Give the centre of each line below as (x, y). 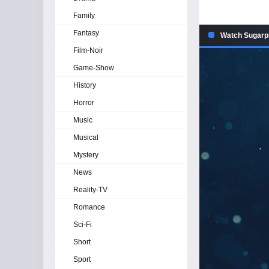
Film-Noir (88, 50)
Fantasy (86, 33)
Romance (89, 207)
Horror (84, 103)
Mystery (86, 155)
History (85, 85)
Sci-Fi (83, 225)
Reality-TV (90, 190)
